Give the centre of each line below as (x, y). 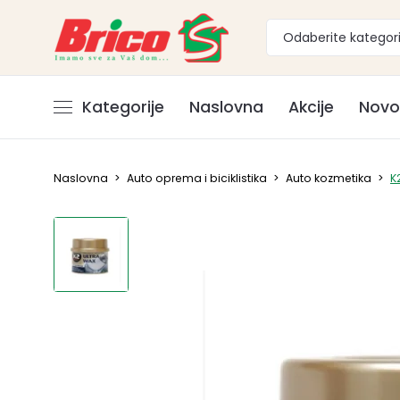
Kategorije (123, 107)
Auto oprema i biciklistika (197, 178)
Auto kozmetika (329, 178)
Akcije (311, 107)
